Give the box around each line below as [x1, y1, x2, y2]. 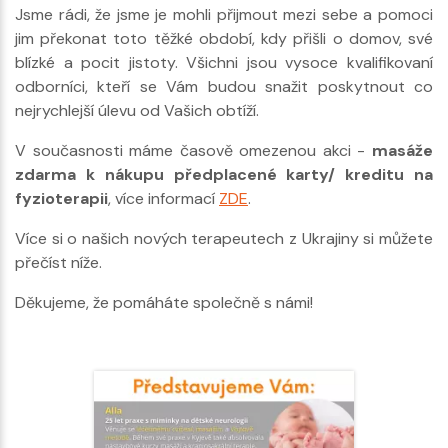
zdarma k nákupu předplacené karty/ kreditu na [15, 163, 433, 185]
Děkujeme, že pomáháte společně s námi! [15, 291, 317, 313]
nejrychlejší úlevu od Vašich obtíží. [15, 99, 263, 121]
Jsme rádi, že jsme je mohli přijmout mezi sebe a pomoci [15, 3, 433, 25]
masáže [372, 139, 433, 161]
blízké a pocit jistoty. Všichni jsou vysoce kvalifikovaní [15, 51, 433, 73]
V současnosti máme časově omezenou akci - [15, 139, 372, 161]
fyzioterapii [15, 187, 108, 209]
